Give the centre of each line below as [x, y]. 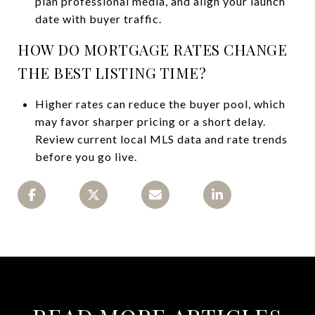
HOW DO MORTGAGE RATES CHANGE [152, 49]
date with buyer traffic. [98, 18]
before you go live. [86, 156]
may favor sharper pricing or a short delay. [150, 121]
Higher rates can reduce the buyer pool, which [160, 103]
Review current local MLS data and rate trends [161, 139]
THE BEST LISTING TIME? [112, 72]
